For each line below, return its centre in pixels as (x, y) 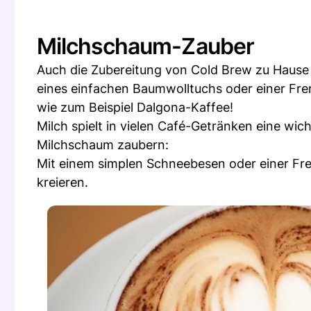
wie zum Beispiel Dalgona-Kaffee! (135, 107)
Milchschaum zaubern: (103, 145)
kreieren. (62, 182)
